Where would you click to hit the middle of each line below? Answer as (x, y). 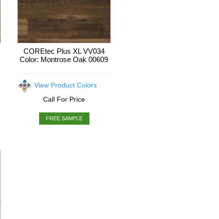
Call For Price (64, 99)
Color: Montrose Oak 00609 (64, 59)
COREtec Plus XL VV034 (64, 51)
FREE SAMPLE (65, 118)
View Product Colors (65, 85)
